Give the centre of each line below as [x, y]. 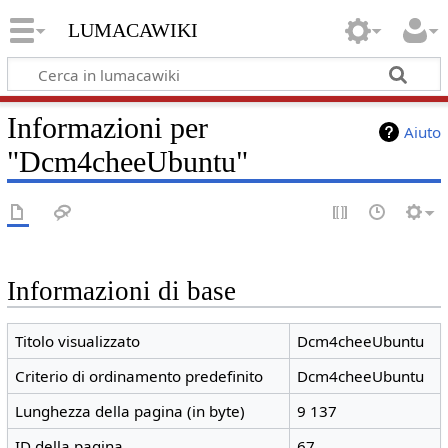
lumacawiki [132, 28]
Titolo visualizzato [78, 341]
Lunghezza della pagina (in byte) [130, 411]
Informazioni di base [121, 291]
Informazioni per [107, 127]
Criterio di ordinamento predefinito [139, 376]
